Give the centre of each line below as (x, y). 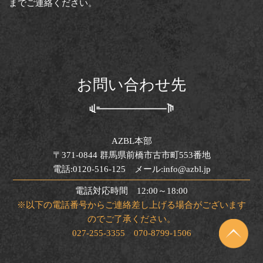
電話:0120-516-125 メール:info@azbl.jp (131, 169)
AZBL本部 (131, 141)
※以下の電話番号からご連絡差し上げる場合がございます (131, 205)
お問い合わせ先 (131, 85)
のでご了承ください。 (131, 219)
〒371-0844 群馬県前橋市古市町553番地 (131, 155)
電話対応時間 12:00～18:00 (131, 190)
